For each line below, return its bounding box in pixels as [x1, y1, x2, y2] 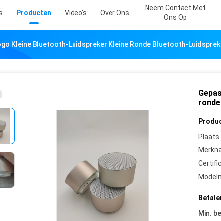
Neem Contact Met [145, 4, 206, 12]
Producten [16, 9, 51, 17]
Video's [65, 9, 87, 17]
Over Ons [100, 9, 129, 17]
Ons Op [164, 13, 187, 21]
